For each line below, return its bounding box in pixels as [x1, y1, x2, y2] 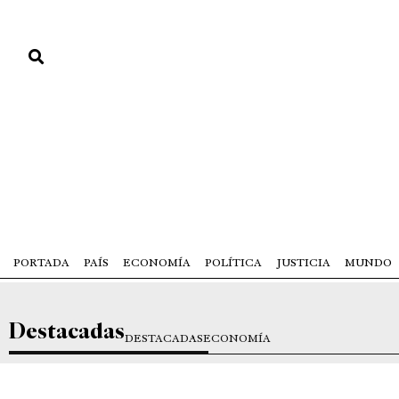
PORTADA [13, 255, 69, 270]
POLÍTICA [205, 255, 262, 270]
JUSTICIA [276, 255, 330, 270]
